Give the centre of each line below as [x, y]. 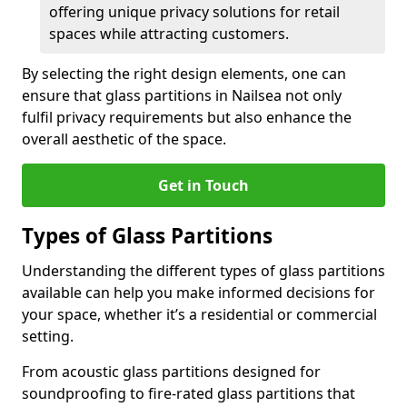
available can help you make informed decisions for [199, 293]
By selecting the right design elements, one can [184, 74]
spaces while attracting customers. [169, 34]
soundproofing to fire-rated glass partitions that [189, 393]
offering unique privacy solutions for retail [194, 12]
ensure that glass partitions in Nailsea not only [182, 95]
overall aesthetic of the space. [124, 139]
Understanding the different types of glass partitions [203, 271]
